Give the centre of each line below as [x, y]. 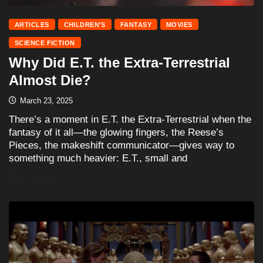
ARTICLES [32, 24]
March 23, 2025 [45, 100]
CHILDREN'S [85, 24]
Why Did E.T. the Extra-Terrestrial [119, 62]
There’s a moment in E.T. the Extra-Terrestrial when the [130, 119]
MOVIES [179, 24]
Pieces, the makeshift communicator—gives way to [122, 145]
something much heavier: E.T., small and [98, 158]
